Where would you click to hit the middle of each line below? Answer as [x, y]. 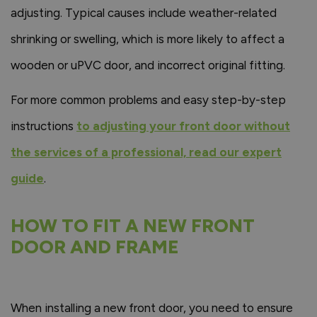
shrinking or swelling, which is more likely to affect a [148, 39]
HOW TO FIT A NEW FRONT [133, 226]
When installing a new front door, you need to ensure [152, 308]
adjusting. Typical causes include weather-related [144, 13]
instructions [44, 126]
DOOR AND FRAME [95, 247]
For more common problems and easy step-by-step [148, 100]
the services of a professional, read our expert [146, 152]
